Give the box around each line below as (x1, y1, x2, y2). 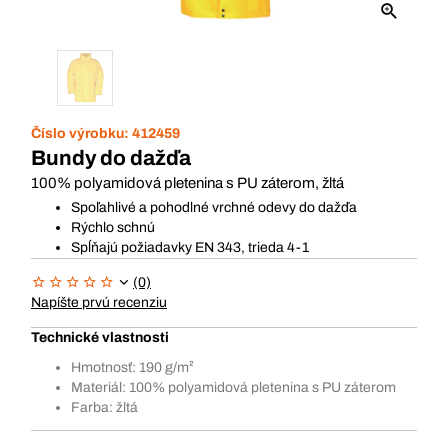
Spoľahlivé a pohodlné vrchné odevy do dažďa (71, 200, 357, 215)
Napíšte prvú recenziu (31, 295, 167, 310)
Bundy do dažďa (31, 147, 191, 169)
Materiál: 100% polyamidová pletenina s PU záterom (71, 380, 396, 395)
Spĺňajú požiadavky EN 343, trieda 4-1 (71, 240, 309, 255)
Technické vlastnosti (31, 330, 169, 345)
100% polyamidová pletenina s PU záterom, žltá (31, 175, 344, 191)
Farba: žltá (71, 400, 138, 415)
